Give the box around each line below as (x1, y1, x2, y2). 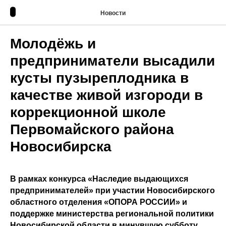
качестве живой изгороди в (10, 87, 203, 103)
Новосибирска (10, 139, 111, 154)
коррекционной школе (10, 104, 166, 120)
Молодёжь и (10, 36, 96, 51)
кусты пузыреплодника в (10, 70, 189, 86)
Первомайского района (10, 122, 174, 137)
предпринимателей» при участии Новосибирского (10, 186, 215, 195)
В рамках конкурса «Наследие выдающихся (10, 175, 188, 183)
